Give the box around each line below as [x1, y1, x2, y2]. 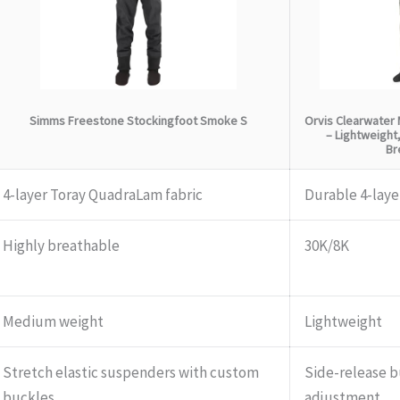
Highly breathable [2, 236, 120, 256]
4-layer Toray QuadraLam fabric [2, 185, 203, 205]
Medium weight [2, 312, 104, 332]
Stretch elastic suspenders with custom [2, 362, 259, 383]
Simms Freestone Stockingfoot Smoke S [29, 112, 247, 129]
